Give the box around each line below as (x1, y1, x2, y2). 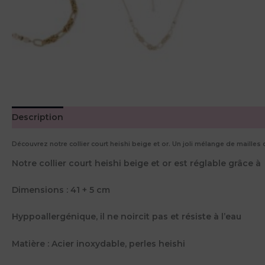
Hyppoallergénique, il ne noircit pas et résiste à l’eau (12, 211, 241, 222)
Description (12, 111, 63, 122)
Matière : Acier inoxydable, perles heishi (12, 238, 185, 249)
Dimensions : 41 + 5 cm (12, 185, 110, 196)
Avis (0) (74, 111, 106, 122)
